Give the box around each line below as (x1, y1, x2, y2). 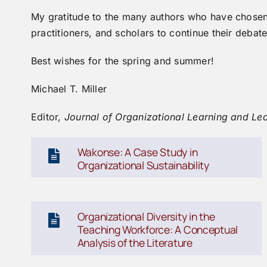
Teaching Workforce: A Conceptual (77, 222, 238, 237)
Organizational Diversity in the (77, 209, 215, 223)
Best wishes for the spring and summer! (30, 54, 215, 67)
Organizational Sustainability (77, 157, 209, 172)
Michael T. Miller (30, 82, 107, 95)
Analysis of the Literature (77, 235, 193, 250)
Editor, (30, 110, 64, 123)
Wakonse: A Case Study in (77, 144, 198, 159)
